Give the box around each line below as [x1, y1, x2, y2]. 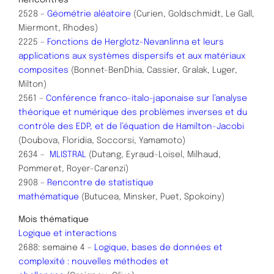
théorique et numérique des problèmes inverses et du [18, 108, 247, 117]
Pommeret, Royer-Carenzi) [18, 164, 128, 173]
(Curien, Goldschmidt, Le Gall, [131, 9, 254, 18]
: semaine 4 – [38, 243, 94, 253]
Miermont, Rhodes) [18, 23, 98, 32]
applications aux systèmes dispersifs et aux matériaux [18, 51, 245, 61]
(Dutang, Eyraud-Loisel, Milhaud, [86, 150, 221, 159]
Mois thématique [18, 215, 89, 224]
